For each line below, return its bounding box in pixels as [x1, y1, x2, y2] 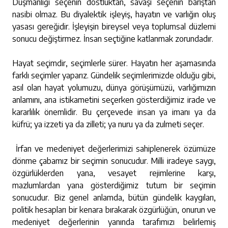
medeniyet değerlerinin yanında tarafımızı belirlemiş [12, 217, 216, 227]
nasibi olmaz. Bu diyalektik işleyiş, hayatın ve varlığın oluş [12, 9, 216, 19]
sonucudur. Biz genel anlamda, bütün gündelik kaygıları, [12, 192, 216, 203]
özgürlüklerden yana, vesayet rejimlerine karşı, [12, 168, 216, 178]
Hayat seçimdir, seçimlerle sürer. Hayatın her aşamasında [12, 58, 216, 68]
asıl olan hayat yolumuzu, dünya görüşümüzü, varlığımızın [12, 82, 216, 93]
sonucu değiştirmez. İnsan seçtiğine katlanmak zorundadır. [12, 34, 213, 44]
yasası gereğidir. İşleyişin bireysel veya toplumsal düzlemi [12, 21, 216, 32]
